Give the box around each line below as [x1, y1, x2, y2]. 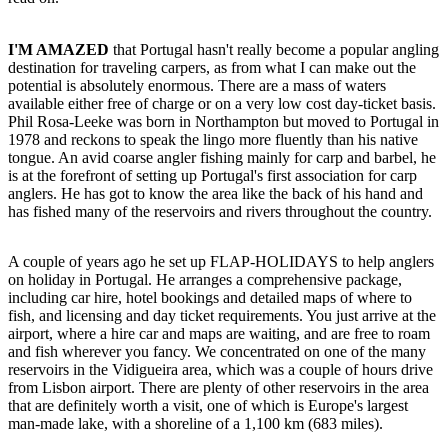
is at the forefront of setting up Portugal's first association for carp [8, 166, 417, 184]
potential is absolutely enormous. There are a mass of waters [8, 76, 386, 94]
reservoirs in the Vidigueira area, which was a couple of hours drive [8, 360, 433, 378]
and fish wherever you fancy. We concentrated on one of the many [8, 342, 426, 360]
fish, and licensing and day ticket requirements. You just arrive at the [8, 306, 436, 324]
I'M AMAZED [8, 40, 109, 58]
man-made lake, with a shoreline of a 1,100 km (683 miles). [8, 414, 383, 432]
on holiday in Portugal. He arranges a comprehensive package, [8, 270, 402, 288]
